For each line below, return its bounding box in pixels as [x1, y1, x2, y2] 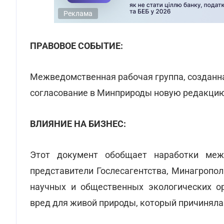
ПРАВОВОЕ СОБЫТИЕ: [30, 40, 123, 51]
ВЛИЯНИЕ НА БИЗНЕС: [30, 118, 126, 129]
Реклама [63, 9, 92, 17]
